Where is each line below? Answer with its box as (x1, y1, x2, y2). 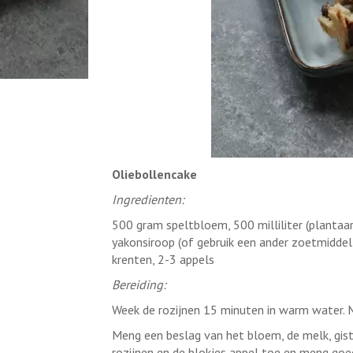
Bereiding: (111, 277, 166, 292)
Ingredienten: (111, 191, 184, 207)
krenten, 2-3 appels (111, 251, 214, 267)
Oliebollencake (111, 166, 197, 182)
